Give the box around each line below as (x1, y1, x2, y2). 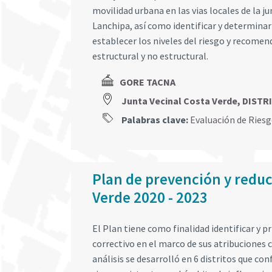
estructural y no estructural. (92, 50, 208, 63)
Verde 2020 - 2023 (92, 188, 208, 208)
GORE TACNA (120, 76, 175, 89)
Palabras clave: (120, 114, 188, 126)
